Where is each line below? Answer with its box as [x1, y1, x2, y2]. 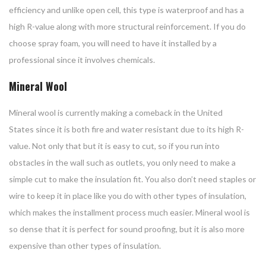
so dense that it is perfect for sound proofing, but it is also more [9, 224, 245, 235]
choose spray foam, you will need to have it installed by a [9, 38, 217, 49]
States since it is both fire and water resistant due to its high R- [9, 124, 244, 135]
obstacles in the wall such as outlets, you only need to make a [9, 157, 236, 168]
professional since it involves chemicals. [9, 55, 159, 65]
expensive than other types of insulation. [9, 240, 164, 251]
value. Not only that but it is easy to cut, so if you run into [9, 141, 220, 151]
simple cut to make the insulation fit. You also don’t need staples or [9, 174, 256, 185]
